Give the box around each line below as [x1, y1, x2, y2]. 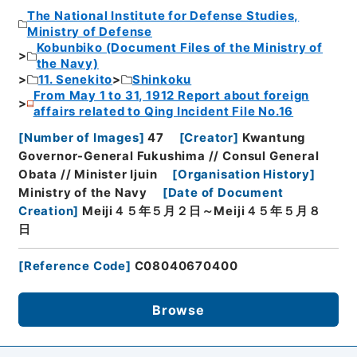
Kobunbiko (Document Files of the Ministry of [36, 41, 324, 56]
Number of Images [23, 130, 139, 145]
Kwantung [241, 130, 306, 145]
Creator [184, 130, 234, 145]
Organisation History [178, 167, 311, 182]
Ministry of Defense [26, 25, 152, 40]
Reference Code [23, 258, 127, 273]
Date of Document [167, 185, 284, 200]
